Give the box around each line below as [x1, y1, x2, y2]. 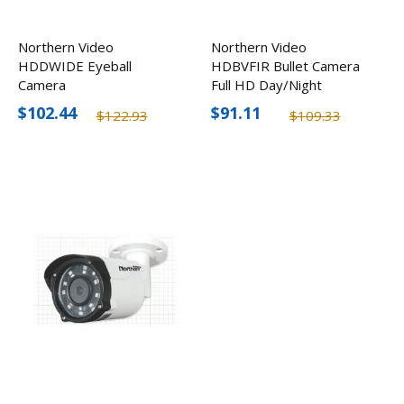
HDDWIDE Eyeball [18, 57, 132, 76]
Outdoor [211, 95, 264, 114]
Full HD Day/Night [211, 76, 322, 95]
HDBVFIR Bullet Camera [211, 57, 360, 76]
